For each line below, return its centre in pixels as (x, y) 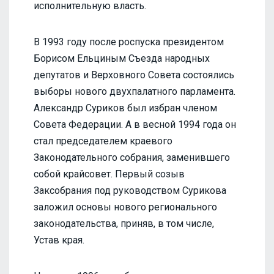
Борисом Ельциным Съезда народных (122, 58)
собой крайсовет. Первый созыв (109, 174)
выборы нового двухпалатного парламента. (135, 91)
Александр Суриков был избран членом (125, 108)
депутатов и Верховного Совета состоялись (134, 75)
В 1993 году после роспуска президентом (129, 42)
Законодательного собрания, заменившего (132, 157)
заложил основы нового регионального (125, 207)
